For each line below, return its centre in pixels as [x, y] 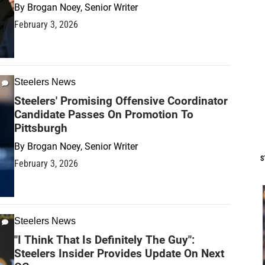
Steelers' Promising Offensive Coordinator [121, 101]
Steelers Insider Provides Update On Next [119, 253]
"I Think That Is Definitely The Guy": [104, 240]
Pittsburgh [41, 128]
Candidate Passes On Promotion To [104, 114]
